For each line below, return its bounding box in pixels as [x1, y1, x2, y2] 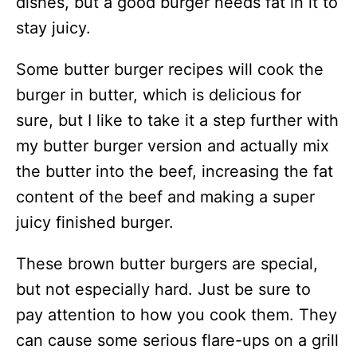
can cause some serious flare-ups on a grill [16, 331, 339, 350]
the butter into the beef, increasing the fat [16, 162, 333, 181]
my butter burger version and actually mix [16, 136, 329, 155]
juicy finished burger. [16, 213, 174, 232]
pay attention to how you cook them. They [16, 305, 337, 324]
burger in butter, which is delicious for [16, 85, 301, 104]
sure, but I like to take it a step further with [16, 111, 339, 130]
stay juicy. [16, 18, 91, 37]
